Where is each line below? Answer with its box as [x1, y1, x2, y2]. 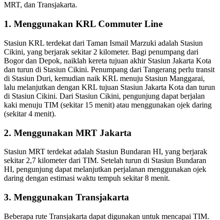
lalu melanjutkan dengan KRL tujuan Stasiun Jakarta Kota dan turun [4, 82, 215, 91]
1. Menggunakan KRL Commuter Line [4, 19, 163, 29]
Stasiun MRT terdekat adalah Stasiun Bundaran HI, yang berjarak [4, 147, 207, 156]
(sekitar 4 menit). [4, 109, 56, 118]
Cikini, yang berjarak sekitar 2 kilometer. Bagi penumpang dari [4, 47, 198, 56]
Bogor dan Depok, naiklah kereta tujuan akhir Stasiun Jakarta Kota [4, 56, 211, 65]
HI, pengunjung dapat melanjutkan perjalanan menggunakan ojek [4, 165, 206, 174]
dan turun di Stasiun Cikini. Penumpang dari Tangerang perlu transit [4, 65, 215, 74]
